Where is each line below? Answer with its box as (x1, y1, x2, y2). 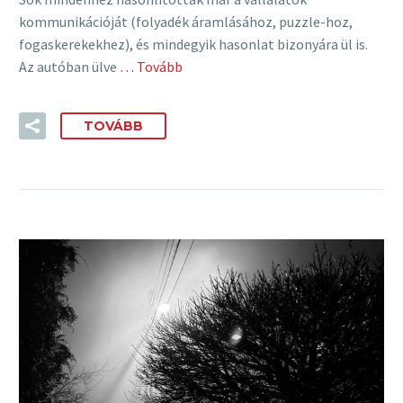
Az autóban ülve (19, 58, 117, 76)
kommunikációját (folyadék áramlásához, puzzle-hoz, (19, 13, 353, 31)
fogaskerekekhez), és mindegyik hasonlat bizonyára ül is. (19, 35, 368, 54)
